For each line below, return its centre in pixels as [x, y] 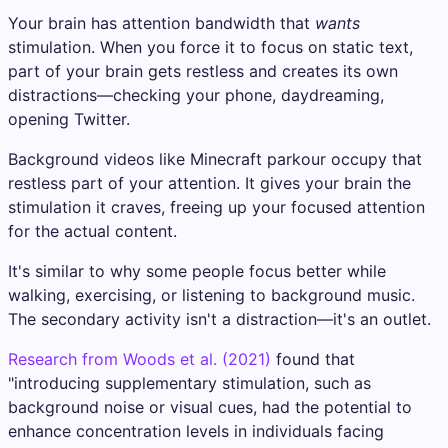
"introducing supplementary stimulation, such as [189, 383]
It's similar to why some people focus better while [197, 271]
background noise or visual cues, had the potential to [210, 407]
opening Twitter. [69, 119]
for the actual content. [92, 231]
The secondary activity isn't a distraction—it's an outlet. [219, 319]
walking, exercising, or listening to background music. [211, 295]
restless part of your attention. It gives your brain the [209, 183]
